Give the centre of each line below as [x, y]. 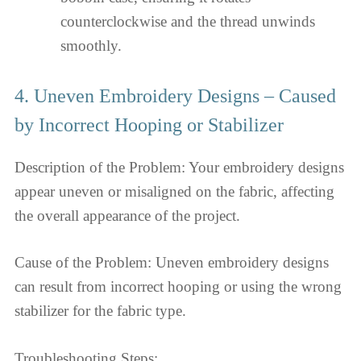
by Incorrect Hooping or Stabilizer [149, 124]
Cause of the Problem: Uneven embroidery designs [172, 262]
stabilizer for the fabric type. [100, 311]
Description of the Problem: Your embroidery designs [179, 167]
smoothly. [91, 46]
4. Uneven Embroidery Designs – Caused [175, 95]
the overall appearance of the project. [127, 215]
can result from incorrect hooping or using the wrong [178, 286]
